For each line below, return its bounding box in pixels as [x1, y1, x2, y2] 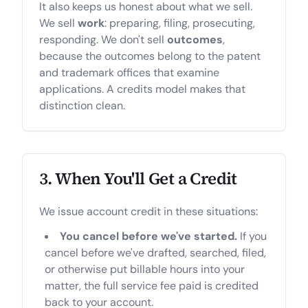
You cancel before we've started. [60, 229, 237, 243]
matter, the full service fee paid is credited [45, 278, 258, 293]
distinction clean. [39, 98, 125, 113]
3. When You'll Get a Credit [39, 167, 237, 190]
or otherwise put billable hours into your [45, 262, 245, 276]
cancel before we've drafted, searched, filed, [45, 245, 266, 260]
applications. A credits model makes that [39, 82, 245, 96]
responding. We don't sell [39, 32, 167, 47]
